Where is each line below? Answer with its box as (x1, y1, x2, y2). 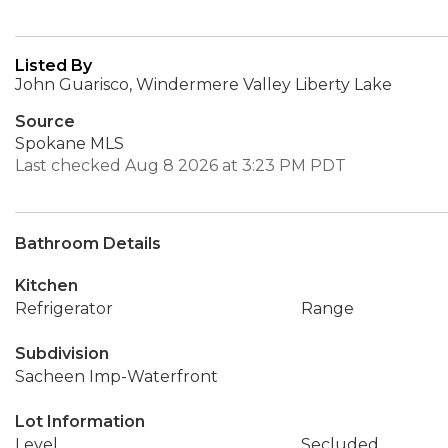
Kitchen (15, 276, 78, 295)
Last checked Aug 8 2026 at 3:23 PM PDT (15, 156, 346, 175)
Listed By (15, 56, 92, 75)
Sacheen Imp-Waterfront (15, 367, 218, 386)
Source (15, 112, 75, 131)
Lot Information (15, 412, 145, 431)
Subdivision (15, 344, 109, 363)
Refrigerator (15, 299, 113, 318)
